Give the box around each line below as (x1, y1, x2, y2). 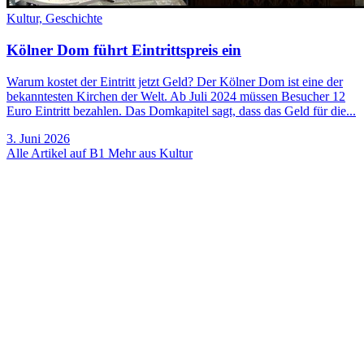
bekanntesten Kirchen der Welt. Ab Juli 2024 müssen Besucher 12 (6, 89, 345, 103)
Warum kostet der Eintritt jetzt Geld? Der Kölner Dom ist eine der (6, 74, 343, 89)
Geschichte (45, 11, 102, 26)
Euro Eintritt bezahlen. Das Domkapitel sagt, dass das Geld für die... (6, 103, 356, 118)
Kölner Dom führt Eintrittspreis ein (6, 41, 241, 58)
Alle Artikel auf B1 (6, 145, 108, 160)
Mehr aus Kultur (108, 145, 193, 160)
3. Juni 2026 (6, 131, 70, 145)
